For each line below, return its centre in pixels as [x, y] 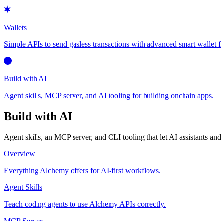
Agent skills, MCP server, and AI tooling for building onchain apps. [109, 95]
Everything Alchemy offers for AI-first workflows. [82, 171]
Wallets [15, 27]
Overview [19, 154]
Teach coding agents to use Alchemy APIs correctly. [85, 204]
